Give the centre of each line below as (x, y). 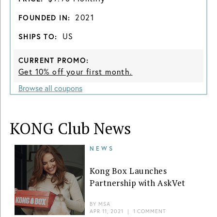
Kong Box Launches (128, 170)
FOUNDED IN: (45, 18)
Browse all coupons (50, 88)
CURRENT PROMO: (54, 60)
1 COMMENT (149, 211)
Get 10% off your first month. (76, 71)
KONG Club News (70, 128)
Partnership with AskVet (138, 183)
